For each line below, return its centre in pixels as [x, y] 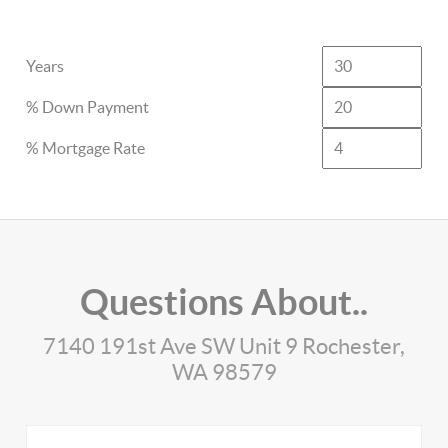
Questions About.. [224, 301]
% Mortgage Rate [86, 148]
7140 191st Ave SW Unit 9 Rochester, [224, 346]
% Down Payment [88, 107]
